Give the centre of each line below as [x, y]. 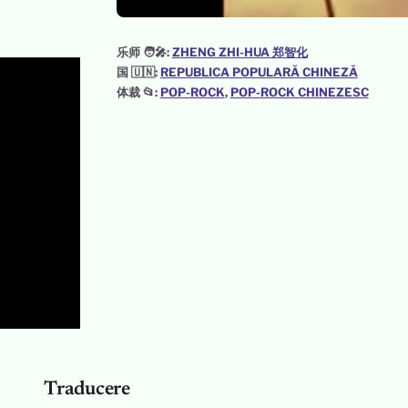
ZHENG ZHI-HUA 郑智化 [240, 51]
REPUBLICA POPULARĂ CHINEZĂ [259, 71]
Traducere [87, 390]
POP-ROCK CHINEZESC [299, 92]
